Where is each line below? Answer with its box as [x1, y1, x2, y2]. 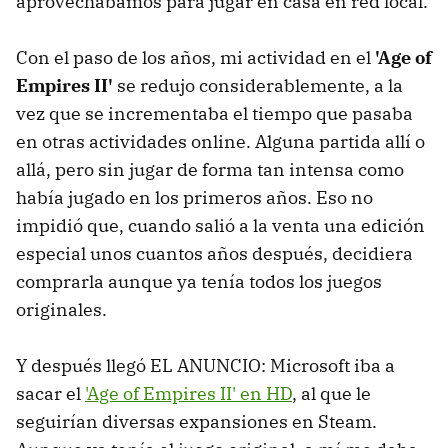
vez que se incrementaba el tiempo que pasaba [16, 101, 413, 125]
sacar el [16, 381, 85, 405]
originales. [16, 297, 107, 321]
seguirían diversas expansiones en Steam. [16, 409, 377, 433]
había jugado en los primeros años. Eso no [16, 185, 373, 209]
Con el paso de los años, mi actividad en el [16, 45, 375, 69]
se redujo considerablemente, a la [113, 73, 403, 97]
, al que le [292, 381, 371, 405]
